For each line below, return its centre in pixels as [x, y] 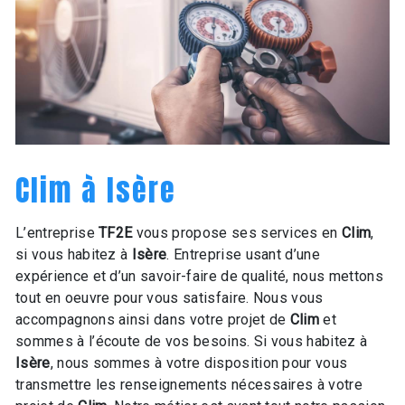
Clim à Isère [96, 190]
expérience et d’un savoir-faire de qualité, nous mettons [199, 276]
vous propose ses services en [237, 232]
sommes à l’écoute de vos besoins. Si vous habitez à [192, 341]
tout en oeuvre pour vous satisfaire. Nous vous [170, 297]
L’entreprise [57, 232]
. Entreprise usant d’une [244, 254]
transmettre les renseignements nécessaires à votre [189, 384]
